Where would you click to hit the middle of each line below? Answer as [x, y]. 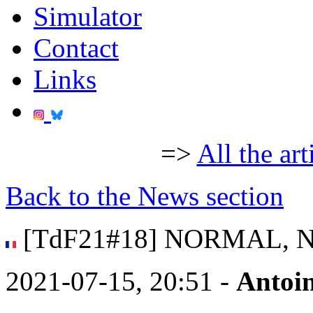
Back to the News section [145, 196]
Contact [76, 48]
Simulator [88, 16]
